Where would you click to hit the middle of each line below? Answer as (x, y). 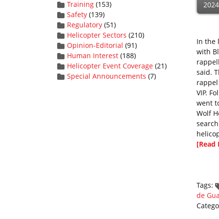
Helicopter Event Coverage (110, 66)
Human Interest (93, 55)
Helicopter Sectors (97, 35)
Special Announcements (107, 76)
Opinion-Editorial (95, 45)
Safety (77, 14)
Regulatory (85, 25)
